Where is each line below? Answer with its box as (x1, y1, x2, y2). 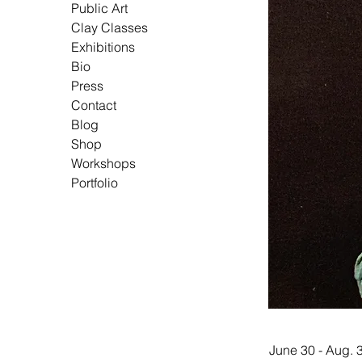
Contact (71, 97, 116, 113)
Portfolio (71, 175, 118, 191)
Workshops (71, 155, 136, 171)
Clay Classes (71, 19, 148, 36)
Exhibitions (71, 39, 135, 55)
